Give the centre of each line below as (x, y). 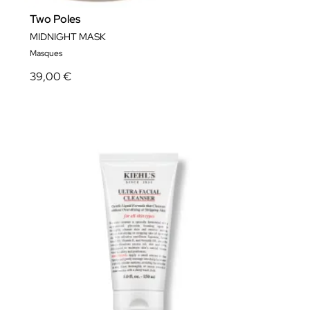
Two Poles (55, 19)
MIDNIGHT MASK (68, 36)
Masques (46, 53)
